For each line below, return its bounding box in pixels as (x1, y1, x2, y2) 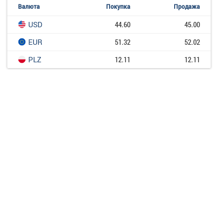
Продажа (174, 2, 200, 10)
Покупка (106, 2, 130, 10)
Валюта (18, 2, 40, 10)
